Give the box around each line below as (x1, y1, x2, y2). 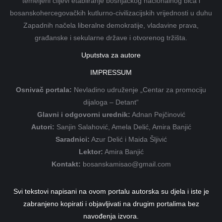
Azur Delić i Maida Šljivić (89, 135, 167, 144)
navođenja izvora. (83, 212, 139, 221)
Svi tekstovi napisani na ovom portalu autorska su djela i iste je (13, 187, 209, 196)
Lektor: (78, 148, 103, 156)
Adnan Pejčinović (130, 111, 185, 119)
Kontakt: (51, 160, 81, 168)
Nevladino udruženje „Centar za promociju (72, 86, 206, 94)
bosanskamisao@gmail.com (80, 160, 171, 168)
